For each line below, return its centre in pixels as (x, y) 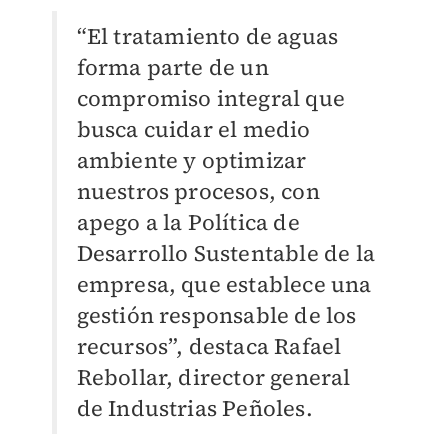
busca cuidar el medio (193, 129)
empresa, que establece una (224, 284)
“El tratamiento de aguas (207, 36)
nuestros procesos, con (198, 191)
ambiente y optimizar (191, 160)
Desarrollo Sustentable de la (226, 253)
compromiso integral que (211, 98)
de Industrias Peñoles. (194, 408)
